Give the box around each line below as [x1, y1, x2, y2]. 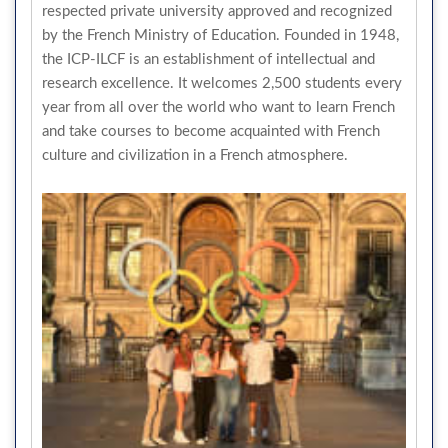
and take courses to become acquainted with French [42, 123, 380, 139]
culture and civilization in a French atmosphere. [42, 147, 348, 163]
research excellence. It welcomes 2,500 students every [42, 75, 402, 91]
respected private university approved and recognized [42, 3, 392, 19]
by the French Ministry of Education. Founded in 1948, [42, 27, 399, 43]
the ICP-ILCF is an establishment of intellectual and [42, 51, 375, 67]
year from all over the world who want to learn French [42, 99, 395, 115]
